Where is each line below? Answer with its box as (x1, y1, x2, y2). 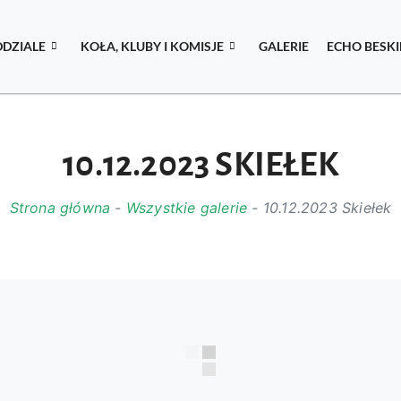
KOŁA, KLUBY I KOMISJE (81, 38, 225, 55)
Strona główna (9, 199, 111, 218)
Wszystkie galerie (125, 199, 248, 218)
